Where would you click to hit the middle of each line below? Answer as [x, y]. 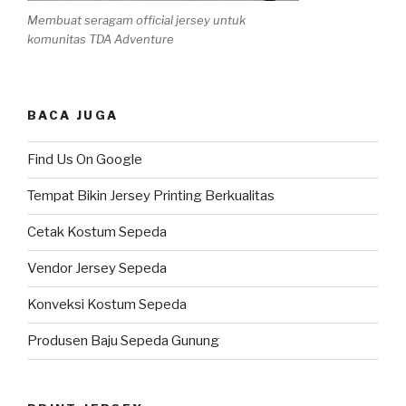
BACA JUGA [73, 116]
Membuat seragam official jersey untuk [136, 19]
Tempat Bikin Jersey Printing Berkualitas [151, 196]
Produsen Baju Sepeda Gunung [123, 341]
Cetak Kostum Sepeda [97, 232]
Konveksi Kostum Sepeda [107, 305]
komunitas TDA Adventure [101, 39]
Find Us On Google [85, 160]
